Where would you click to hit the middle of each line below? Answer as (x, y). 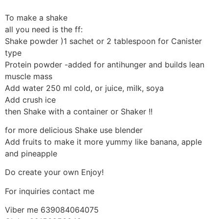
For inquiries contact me (50, 191)
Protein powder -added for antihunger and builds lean (105, 64)
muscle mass (29, 76)
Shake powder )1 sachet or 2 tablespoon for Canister (103, 41)
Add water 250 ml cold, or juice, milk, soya (84, 88)
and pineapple (31, 153)
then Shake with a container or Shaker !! (79, 111)
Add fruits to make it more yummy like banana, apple (103, 142)
